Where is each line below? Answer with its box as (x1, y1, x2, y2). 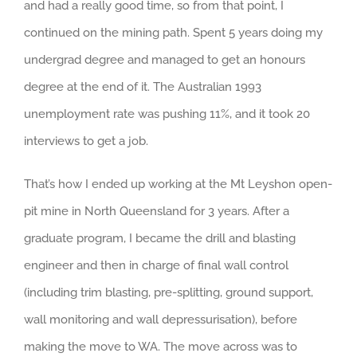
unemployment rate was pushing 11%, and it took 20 (24, 107, 310, 122)
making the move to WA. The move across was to (24, 339, 297, 355)
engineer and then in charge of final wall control (24, 258, 288, 273)
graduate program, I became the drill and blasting (24, 231, 296, 246)
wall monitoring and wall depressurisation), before (24, 312, 297, 328)
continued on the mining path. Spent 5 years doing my (24, 25, 323, 41)
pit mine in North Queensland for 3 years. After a (24, 204, 289, 219)
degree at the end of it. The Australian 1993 (24, 80, 261, 95)
